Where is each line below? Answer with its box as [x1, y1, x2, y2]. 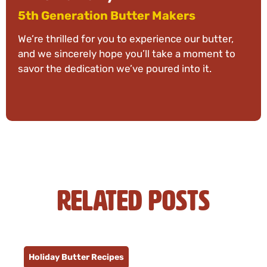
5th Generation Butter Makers [18, 11, 195, 23]
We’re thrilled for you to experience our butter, [18, 35, 234, 45]
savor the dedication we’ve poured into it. [18, 64, 212, 75]
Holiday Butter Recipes [29, 253, 124, 262]
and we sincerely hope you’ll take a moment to [18, 49, 235, 60]
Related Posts [57, 185, 210, 216]
